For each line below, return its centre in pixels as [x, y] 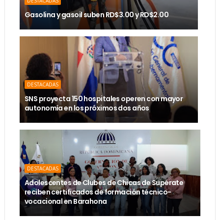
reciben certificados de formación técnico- [98, 192]
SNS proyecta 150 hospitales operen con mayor [104, 99]
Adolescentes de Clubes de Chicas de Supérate [104, 183]
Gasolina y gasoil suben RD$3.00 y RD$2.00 [96, 15]
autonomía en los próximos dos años [87, 108]
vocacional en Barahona [66, 201]
